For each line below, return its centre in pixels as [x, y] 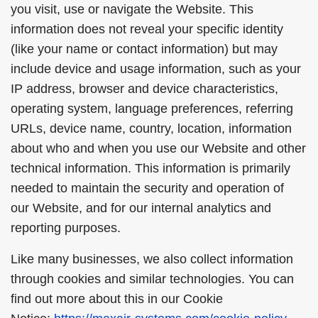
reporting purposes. [66, 228]
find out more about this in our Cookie [117, 299]
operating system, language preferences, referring [152, 109]
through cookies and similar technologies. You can [152, 279]
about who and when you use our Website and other [158, 148]
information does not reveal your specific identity [147, 29]
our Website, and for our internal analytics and [141, 208]
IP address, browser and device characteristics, [144, 89]
